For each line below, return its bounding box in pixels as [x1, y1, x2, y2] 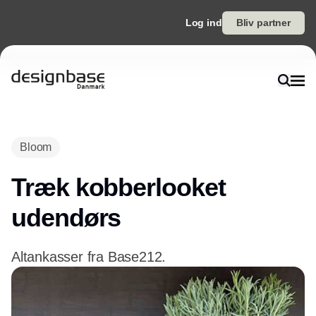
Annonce [138, 121, 178, 133]
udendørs [11, 203, 121, 232]
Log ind [185, 17, 222, 28]
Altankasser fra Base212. [11, 249, 166, 265]
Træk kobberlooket [11, 173, 226, 202]
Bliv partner [236, 17, 291, 28]
